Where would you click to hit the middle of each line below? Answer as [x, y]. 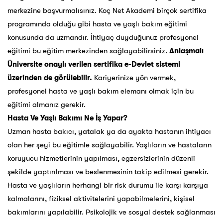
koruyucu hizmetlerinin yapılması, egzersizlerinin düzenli [101, 159]
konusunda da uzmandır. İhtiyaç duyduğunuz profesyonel [103, 38]
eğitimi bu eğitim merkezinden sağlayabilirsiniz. [88, 51]
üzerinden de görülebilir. [50, 78]
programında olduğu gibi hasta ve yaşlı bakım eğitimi [97, 24]
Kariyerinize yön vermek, [134, 78]
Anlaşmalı [186, 51]
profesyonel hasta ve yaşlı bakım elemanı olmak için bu [101, 91]
